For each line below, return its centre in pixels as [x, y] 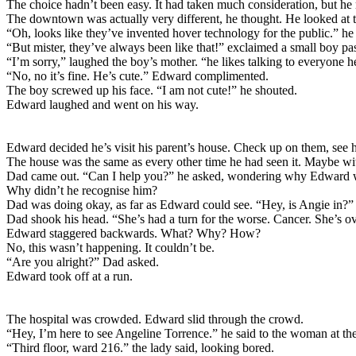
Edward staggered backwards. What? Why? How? [133, 234]
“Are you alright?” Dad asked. [83, 262]
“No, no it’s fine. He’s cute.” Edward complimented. [137, 76]
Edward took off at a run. [70, 277]
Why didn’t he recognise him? [82, 191]
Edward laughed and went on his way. [103, 105]
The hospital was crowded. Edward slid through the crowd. [155, 319]
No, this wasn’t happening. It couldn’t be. [110, 248]
